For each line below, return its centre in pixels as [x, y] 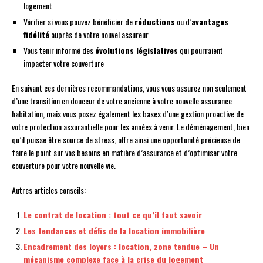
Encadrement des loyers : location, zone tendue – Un [121, 247]
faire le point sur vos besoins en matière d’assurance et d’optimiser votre [124, 153]
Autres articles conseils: [49, 190]
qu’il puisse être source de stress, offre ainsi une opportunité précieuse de [126, 140]
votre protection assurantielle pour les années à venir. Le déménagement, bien [131, 127]
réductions [155, 22]
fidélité [36, 35]
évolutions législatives [136, 50]
